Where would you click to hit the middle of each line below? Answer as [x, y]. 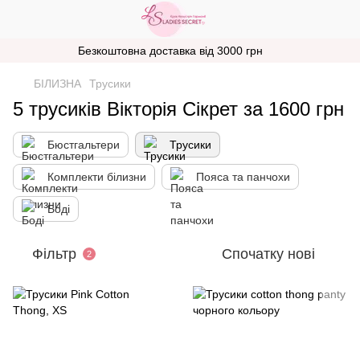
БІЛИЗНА [57, 84]
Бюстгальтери [84, 145]
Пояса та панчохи [243, 177]
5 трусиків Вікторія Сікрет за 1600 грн [178, 109]
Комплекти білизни [97, 177]
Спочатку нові [268, 254]
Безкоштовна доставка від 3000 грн [170, 51]
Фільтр [54, 254]
